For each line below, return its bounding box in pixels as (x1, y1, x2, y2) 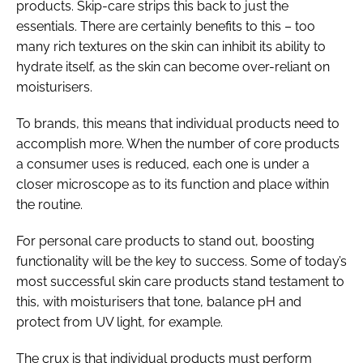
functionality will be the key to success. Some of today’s (16, 253, 347, 269)
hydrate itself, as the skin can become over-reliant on (16, 58, 330, 75)
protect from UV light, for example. (16, 314, 223, 330)
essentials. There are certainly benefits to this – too (16, 18, 315, 34)
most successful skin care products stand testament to (16, 273, 344, 289)
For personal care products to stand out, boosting (16, 233, 314, 249)
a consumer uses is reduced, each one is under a (16, 156, 310, 172)
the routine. (16, 196, 83, 212)
